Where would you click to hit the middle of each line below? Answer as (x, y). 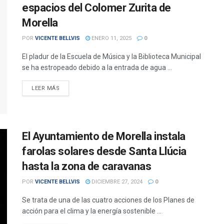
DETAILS (71, 88)
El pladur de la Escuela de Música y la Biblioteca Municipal (111, 56)
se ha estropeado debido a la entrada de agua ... (97, 67)
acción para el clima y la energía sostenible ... (92, 211)
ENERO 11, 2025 (111, 38)
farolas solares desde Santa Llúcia (104, 151)
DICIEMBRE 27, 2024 (116, 182)
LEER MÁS (46, 88)
